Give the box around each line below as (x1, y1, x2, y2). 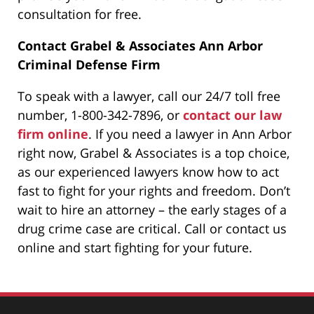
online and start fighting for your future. (18, 238, 252, 256)
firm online (18, 125, 88, 142)
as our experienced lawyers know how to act (18, 163, 279, 180)
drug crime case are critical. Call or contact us (18, 219, 287, 237)
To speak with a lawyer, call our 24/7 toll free (18, 87, 280, 104)
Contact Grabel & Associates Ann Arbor (18, 36, 263, 54)
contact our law (183, 106, 282, 123)
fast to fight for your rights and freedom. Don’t (18, 182, 290, 199)
